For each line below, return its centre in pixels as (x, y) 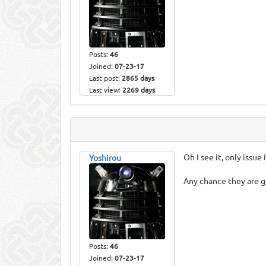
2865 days (138, 78)
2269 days (139, 90)
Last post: (105, 78)
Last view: (106, 90)
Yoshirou (105, 157)
